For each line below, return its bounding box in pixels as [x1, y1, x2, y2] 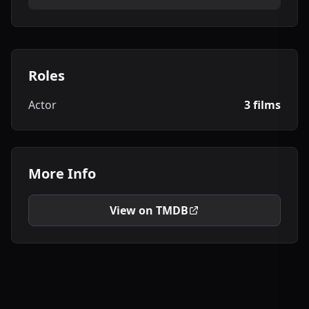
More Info [28, 164, 96, 183]
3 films [244, 97, 281, 112]
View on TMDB [110, 203, 188, 218]
